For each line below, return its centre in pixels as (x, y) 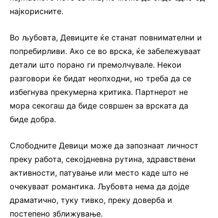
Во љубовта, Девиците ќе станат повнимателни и (106, 37)
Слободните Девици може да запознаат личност (104, 145)
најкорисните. (36, 11)
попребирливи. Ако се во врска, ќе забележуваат (105, 51)
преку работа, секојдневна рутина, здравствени (103, 159)
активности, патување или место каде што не (99, 173)
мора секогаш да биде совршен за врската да (99, 105)
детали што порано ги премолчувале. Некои (96, 64)
